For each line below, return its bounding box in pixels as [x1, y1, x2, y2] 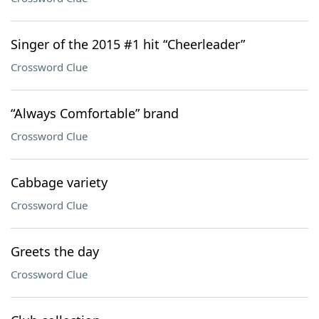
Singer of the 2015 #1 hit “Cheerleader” [11, 36, 245, 53]
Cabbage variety [11, 174, 108, 191]
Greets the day [11, 243, 99, 260]
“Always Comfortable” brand [11, 105, 179, 122]
